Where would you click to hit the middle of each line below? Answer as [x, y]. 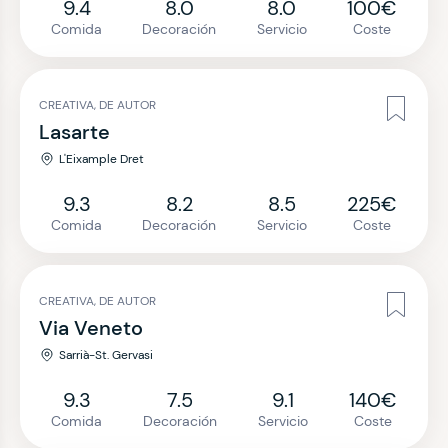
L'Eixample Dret [101, 159]
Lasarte [74, 132]
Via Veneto [91, 328]
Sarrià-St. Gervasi [106, 355]
